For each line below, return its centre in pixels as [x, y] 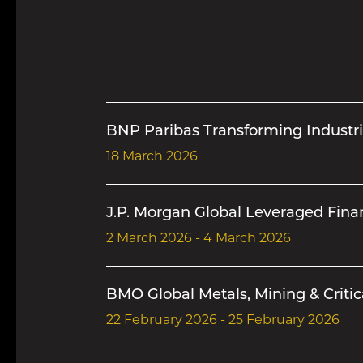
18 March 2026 [152, 157]
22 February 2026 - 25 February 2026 [222, 321]
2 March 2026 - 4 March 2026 [198, 239]
